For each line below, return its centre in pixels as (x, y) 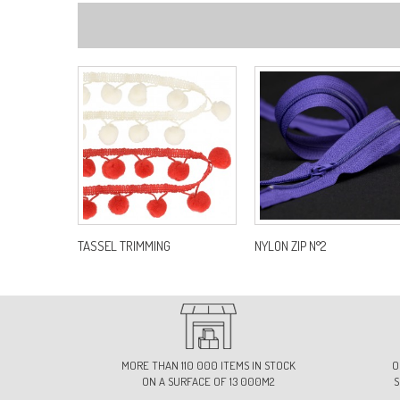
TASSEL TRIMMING (124, 246)
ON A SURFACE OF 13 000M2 (208, 381)
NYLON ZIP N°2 (291, 246)
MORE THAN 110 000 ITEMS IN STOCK (208, 365)
